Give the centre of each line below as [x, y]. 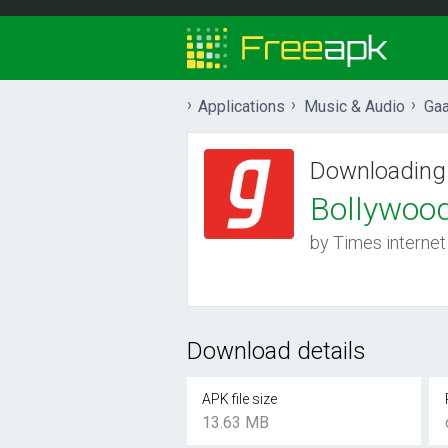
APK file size [240, 399]
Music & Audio [354, 106]
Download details [276, 351]
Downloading [378, 171]
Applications [241, 106]
